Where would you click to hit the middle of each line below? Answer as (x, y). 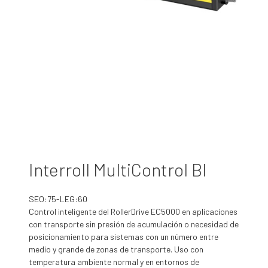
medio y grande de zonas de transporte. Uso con (116, 249)
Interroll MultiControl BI (118, 170)
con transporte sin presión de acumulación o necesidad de (134, 224)
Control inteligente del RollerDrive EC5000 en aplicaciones (133, 212)
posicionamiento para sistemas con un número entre (124, 237)
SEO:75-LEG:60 (58, 199)
